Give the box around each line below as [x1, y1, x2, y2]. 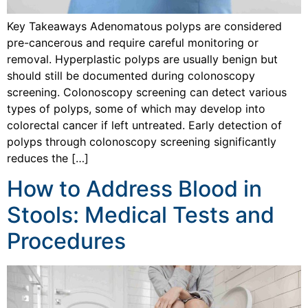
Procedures [7, 227, 126, 254]
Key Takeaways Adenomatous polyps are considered [7, 19, 282, 33]
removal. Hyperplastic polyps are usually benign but [7, 52, 278, 66]
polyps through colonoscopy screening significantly [7, 134, 276, 148]
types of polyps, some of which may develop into [7, 101, 265, 115]
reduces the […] [7, 151, 89, 165]
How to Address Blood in [7, 175, 262, 202]
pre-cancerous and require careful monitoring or [7, 35, 258, 49]
